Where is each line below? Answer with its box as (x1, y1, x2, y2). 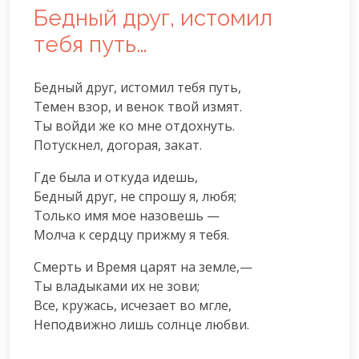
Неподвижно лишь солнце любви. (34, 315, 249, 333)
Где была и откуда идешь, (34, 167, 198, 186)
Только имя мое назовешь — (34, 206, 220, 224)
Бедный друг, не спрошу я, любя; (34, 187, 236, 205)
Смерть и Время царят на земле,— (34, 257, 252, 276)
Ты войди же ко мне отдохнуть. (34, 116, 235, 135)
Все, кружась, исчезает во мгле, (34, 296, 232, 314)
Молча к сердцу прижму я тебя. (34, 225, 229, 244)
